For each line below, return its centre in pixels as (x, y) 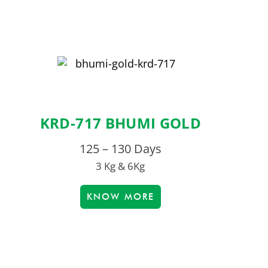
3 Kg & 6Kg (121, 166)
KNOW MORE (120, 197)
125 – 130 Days (120, 149)
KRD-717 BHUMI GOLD (121, 123)
